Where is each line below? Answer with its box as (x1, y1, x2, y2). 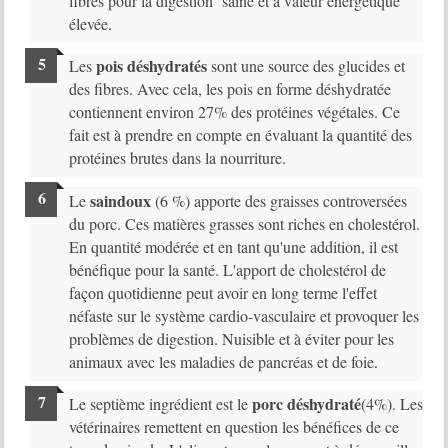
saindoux (89, 188, 151, 212)
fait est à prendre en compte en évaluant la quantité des (68, 124, 412, 146)
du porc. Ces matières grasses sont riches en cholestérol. (68, 212, 420, 234)
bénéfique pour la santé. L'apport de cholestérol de (68, 258, 386, 280)
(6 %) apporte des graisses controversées (150, 189, 407, 211)
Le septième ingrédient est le (68, 393, 252, 415)
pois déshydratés (95, 54, 207, 78)
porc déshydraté (251, 392, 361, 416)
